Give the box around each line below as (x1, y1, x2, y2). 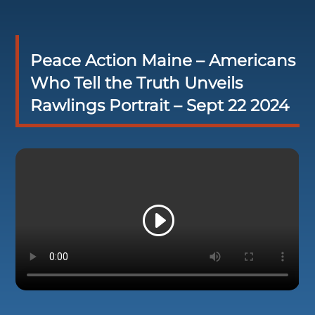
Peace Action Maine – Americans (30, 51, 295, 70)
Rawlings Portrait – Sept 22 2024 (30, 96, 289, 115)
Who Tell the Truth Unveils (30, 73, 243, 93)
